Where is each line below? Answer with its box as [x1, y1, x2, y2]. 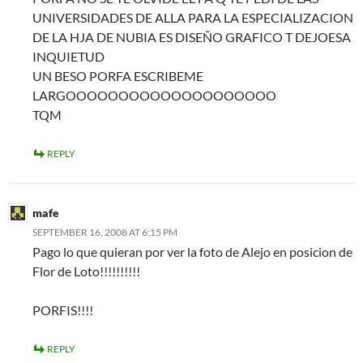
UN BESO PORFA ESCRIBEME [32, 68, 203, 83]
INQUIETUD [32, 49, 105, 64]
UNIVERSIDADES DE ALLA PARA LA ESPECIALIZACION [32, 10, 353, 25]
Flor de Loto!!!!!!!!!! [32, 263, 140, 279]
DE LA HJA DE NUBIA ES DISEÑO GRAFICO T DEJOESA [32, 29, 351, 45]
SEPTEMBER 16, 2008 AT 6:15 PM [32, 226, 177, 238]
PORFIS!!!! [32, 302, 93, 318]
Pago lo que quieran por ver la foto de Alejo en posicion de [32, 244, 352, 259]
